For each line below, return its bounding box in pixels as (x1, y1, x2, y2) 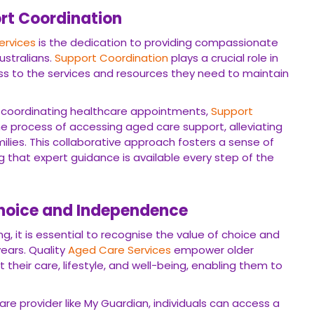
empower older (171, 243, 254, 257)
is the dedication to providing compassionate (36, 35, 278, 50)
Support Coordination (55, 50, 168, 65)
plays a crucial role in (168, 50, 278, 65)
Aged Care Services (68, 243, 171, 257)
